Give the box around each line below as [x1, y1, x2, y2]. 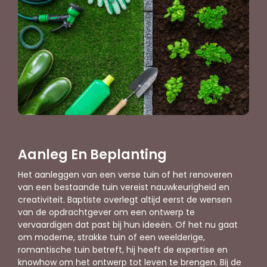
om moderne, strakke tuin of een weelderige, [18, 231, 205, 244]
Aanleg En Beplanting [18, 145, 167, 164]
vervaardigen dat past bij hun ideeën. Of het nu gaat [18, 219, 238, 231]
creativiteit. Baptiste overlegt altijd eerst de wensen [18, 194, 232, 206]
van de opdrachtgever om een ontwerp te [18, 206, 195, 219]
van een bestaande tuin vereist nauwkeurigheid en [18, 181, 229, 194]
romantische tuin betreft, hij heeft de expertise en [18, 244, 228, 256]
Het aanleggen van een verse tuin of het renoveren [18, 169, 232, 181]
